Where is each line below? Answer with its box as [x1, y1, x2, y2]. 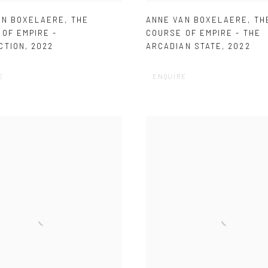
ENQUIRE [153, 72, 187, 81]
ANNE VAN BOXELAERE [146, 15, 248, 25]
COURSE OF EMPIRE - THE [146, 28, 261, 38]
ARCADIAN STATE [146, 41, 223, 51]
